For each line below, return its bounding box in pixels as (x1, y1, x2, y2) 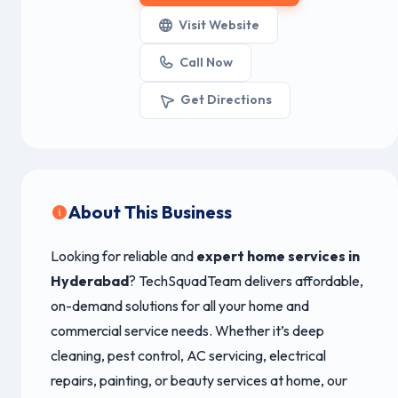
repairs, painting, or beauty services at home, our (51, 370, 347, 389)
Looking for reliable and (51, 246, 196, 265)
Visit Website (179, 16, 260, 33)
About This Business (68, 200, 232, 223)
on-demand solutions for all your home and (51, 296, 309, 314)
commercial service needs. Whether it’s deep (51, 321, 324, 339)
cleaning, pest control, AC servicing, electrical (51, 346, 326, 364)
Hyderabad (51, 271, 129, 290)
